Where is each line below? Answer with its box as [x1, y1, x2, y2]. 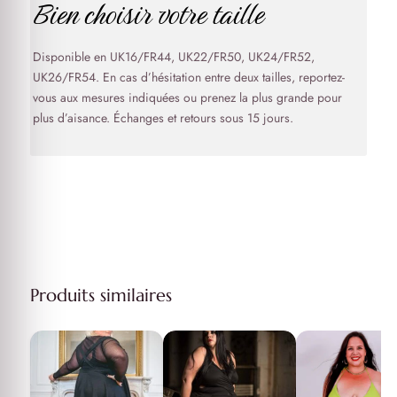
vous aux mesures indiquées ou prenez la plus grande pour [32, 88, 342, 106]
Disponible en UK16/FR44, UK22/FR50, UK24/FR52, [32, 47, 315, 66]
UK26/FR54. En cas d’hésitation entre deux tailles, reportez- [32, 67, 345, 86]
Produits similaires [29, 284, 172, 307]
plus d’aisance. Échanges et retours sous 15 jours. [32, 108, 293, 127]
